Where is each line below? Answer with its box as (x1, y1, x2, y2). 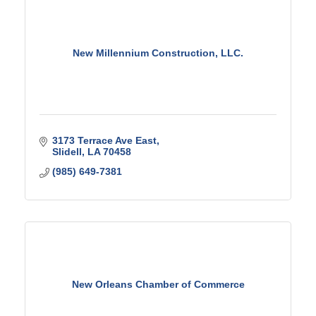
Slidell (51, 146, 82, 157)
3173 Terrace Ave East (51, 135, 157, 146)
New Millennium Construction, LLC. (73, 47, 243, 59)
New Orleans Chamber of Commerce (71, 278, 245, 290)
